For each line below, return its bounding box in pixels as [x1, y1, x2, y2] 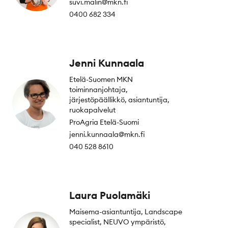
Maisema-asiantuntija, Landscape [69, 207, 182, 216]
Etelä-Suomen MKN [69, 74, 133, 84]
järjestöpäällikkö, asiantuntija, [69, 95, 169, 104]
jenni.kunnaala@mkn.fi [69, 129, 145, 139]
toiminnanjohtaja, [69, 84, 128, 94]
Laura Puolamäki [69, 188, 150, 202]
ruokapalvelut [69, 105, 116, 115]
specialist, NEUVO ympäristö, [69, 217, 166, 226]
